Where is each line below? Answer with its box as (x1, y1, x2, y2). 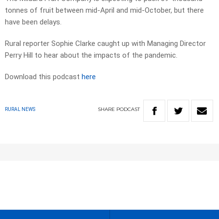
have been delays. (5, 18, 62, 27)
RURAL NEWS (5, 107, 35, 112)
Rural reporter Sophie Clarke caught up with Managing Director (5, 39, 206, 48)
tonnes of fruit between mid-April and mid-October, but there (5, 6, 204, 15)
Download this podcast (5, 72, 82, 82)
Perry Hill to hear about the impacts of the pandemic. (5, 51, 177, 60)
